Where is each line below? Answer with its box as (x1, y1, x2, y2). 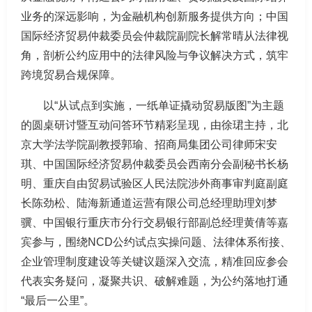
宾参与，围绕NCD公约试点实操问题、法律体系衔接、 (21, 236, 291, 248)
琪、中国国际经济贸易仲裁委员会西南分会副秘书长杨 (21, 158, 288, 170)
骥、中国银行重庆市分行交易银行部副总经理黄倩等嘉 (21, 217, 288, 228)
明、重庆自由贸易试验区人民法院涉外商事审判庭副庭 (21, 178, 288, 189)
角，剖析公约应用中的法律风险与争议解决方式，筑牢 (21, 49, 288, 61)
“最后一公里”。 (21, 295, 95, 306)
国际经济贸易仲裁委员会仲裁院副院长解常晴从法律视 (21, 30, 288, 42)
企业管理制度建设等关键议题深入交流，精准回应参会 (21, 256, 288, 267)
